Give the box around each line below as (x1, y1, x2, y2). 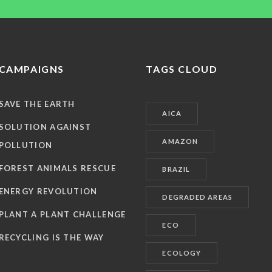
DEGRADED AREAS (162, 192, 233, 201)
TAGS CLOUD (146, 63, 218, 75)
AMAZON (162, 137, 199, 145)
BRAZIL (162, 165, 191, 173)
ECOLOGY (162, 248, 202, 257)
